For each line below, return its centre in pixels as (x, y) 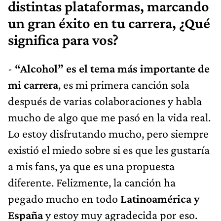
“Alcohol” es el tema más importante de (112, 69)
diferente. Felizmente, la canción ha (92, 183)
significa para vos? (63, 40)
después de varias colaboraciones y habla (105, 101)
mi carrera (33, 85)
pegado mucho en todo (64, 199)
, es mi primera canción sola (124, 85)
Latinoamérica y (160, 199)
